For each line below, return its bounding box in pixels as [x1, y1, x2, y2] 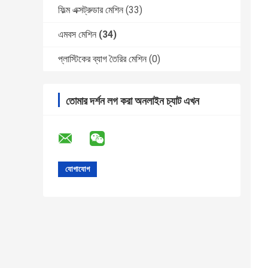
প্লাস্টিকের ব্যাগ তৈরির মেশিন [58, 53, 147, 65]
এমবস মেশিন [58, 29, 96, 41]
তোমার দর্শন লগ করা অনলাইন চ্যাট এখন [66, 95, 199, 108]
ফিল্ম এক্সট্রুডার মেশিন [58, 4, 123, 16]
